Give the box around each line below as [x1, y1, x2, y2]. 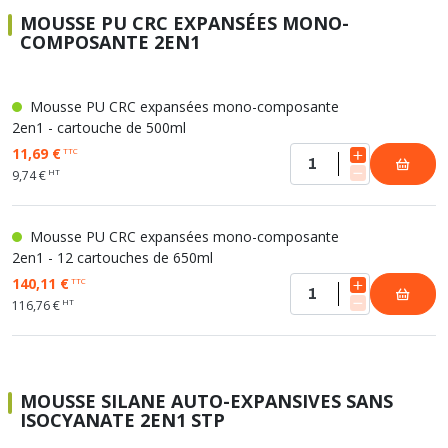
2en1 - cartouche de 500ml [12, 118, 186, 137]
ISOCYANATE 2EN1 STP [20, 408, 225, 432]
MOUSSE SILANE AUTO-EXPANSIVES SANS [20, 389, 393, 413]
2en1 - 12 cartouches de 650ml [12, 248, 213, 267]
